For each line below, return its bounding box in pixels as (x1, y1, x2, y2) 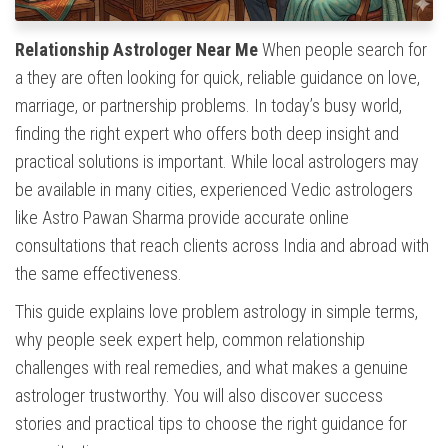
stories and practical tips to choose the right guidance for (15, 413, 407, 435)
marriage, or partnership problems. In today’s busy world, (15, 95, 402, 117)
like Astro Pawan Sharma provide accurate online (15, 207, 349, 229)
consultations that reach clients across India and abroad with (15, 235, 429, 257)
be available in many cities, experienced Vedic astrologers (15, 179, 413, 201)
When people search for (258, 39, 427, 61)
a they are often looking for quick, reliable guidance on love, (15, 67, 420, 89)
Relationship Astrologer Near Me (15, 39, 258, 61)
